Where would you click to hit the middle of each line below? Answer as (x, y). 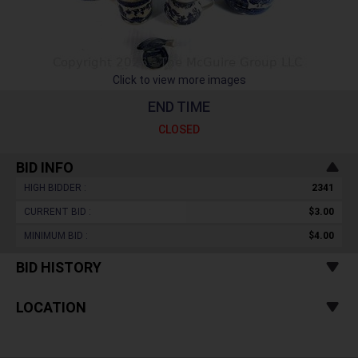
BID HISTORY (59, 267)
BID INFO (45, 167)
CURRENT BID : (58, 212)
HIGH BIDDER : (55, 188)
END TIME (179, 107)
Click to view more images (179, 80)
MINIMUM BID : (56, 236)
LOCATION (51, 307)
